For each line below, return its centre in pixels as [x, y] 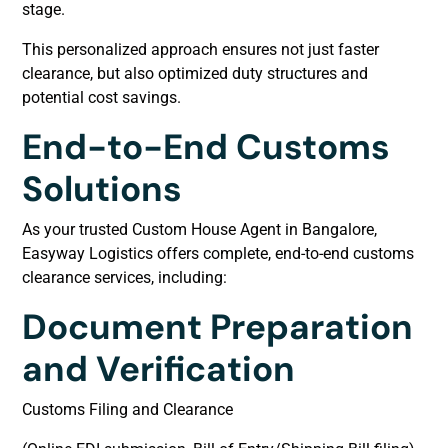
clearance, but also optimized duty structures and [195, 73]
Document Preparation [217, 326]
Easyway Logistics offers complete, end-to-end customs [218, 253]
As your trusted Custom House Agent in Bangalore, [199, 229]
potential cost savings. [101, 97]
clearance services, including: [124, 277]
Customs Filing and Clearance [127, 409]
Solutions [102, 188]
